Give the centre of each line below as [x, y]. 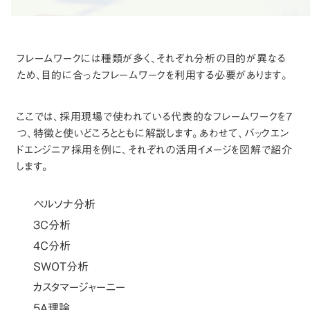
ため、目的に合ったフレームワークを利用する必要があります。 [153, 75]
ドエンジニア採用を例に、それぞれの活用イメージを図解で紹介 [155, 150]
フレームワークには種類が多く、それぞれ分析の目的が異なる [151, 58]
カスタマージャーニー [79, 288]
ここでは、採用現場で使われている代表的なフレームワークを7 [155, 117]
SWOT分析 [61, 267]
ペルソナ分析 [64, 204]
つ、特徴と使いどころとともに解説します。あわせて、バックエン [153, 133]
